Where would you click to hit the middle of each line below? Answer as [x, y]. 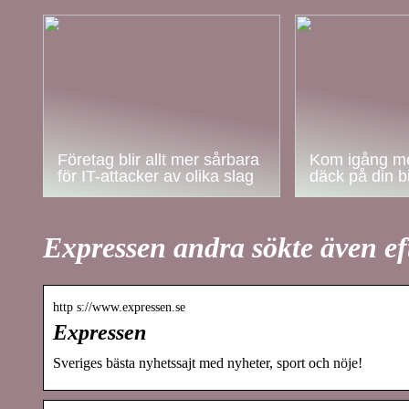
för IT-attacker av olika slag [156, 176]
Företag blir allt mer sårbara [158, 160]
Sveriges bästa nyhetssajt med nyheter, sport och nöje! [208, 362]
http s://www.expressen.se [119, 307]
